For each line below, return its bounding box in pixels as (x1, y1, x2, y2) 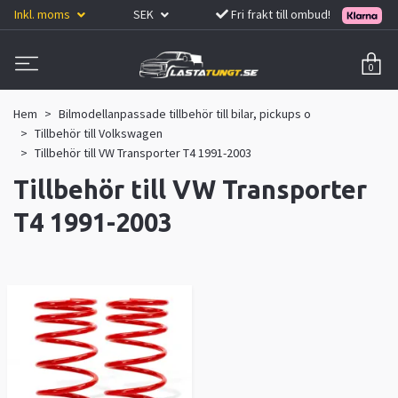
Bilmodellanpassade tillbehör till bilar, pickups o (59, 105, 311, 122)
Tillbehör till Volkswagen (35, 124, 163, 141)
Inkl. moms (14, 5, 73, 22)
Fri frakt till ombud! (231, 5, 331, 22)
